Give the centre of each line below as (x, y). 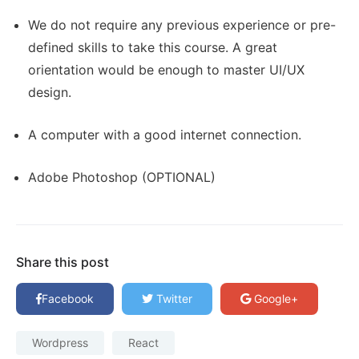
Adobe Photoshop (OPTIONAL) (122, 177)
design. (50, 93)
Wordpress (60, 343)
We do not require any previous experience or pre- (182, 25)
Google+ (274, 299)
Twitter (173, 299)
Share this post (63, 262)
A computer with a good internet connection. (165, 135)
